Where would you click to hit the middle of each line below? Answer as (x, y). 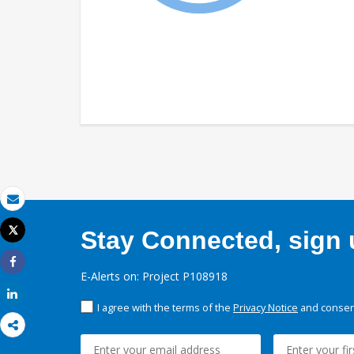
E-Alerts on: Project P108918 (154, 277)
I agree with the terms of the (165, 308)
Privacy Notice (265, 308)
